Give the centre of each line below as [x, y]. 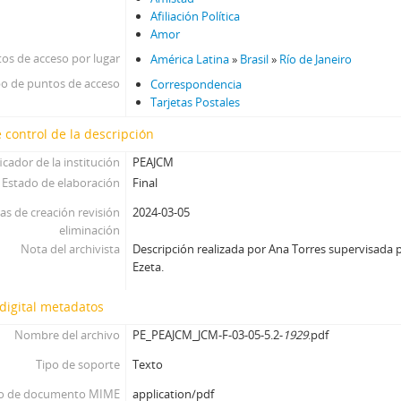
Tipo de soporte [77, 364]
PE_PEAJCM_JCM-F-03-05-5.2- [208, 335]
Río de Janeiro [316, 59]
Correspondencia [196, 84]
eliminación [89, 230]
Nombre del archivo [67, 335]
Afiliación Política [196, 16]
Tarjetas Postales [196, 102]
